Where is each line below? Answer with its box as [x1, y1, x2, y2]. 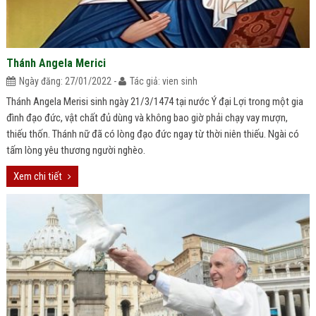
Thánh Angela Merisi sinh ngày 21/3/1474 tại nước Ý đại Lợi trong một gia [6, 95, 303, 108]
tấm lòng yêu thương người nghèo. [6, 144, 145, 157]
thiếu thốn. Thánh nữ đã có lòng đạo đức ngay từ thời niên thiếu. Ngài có [6, 128, 299, 140]
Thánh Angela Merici [6, 56, 106, 70]
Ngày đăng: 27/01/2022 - [18, 75, 119, 87]
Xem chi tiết [13, 170, 62, 183]
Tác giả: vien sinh [129, 75, 197, 87]
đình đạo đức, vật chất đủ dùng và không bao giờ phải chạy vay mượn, [6, 111, 288, 124]
